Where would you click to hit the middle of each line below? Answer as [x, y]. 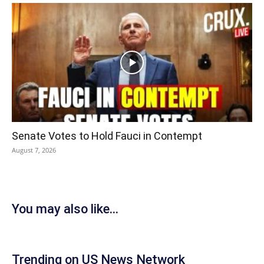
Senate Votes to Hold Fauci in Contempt [107, 136]
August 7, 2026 [34, 150]
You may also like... [65, 209]
